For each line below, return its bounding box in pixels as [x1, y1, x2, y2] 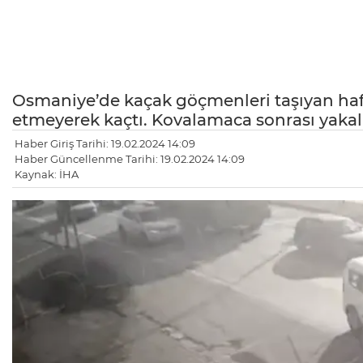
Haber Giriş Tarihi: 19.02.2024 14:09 [15, 136, 195, 150]
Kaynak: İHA [15, 167, 79, 181]
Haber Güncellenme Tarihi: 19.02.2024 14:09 [15, 152, 245, 165]
